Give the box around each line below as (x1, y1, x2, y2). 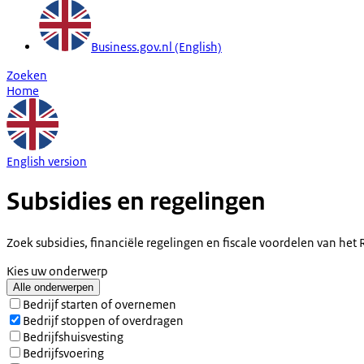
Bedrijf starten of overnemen (23, 296, 176, 312)
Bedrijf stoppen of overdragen (23, 312, 184, 328)
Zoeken (6, 67, 47, 83)
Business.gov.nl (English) (91, 38, 222, 54)
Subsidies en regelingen (6, 186, 266, 218)
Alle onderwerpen (13, 280, 93, 293)
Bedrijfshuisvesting (23, 328, 123, 344)
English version (6, 153, 87, 169)
